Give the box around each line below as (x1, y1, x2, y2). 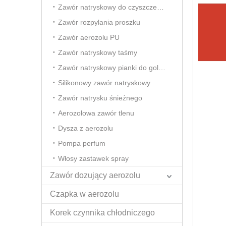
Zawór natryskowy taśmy (58, 48, 137, 56)
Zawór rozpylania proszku (58, 18, 140, 26)
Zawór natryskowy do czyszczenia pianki (157, 3, 164, 11)
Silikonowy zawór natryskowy (58, 79, 150, 87)
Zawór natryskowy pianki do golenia (158, 64, 165, 72)
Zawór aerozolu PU (58, 33, 120, 41)
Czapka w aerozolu (50, 190, 119, 198)
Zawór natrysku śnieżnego (58, 94, 142, 102)
